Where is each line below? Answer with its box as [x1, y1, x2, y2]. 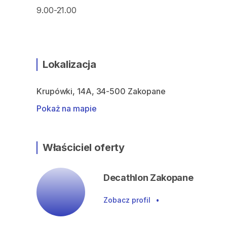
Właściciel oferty [43, 141, 125, 154]
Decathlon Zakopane [103, 172, 194, 183]
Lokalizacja [43, 58, 96, 70]
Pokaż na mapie [36, 103, 97, 113]
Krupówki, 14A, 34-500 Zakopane [36, 86, 166, 96]
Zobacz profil [103, 196, 150, 204]
